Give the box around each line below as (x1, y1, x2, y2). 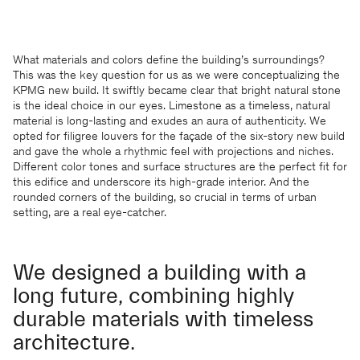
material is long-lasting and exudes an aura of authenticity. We (13, 115, 326, 128)
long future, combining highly (13, 283, 294, 309)
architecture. (13, 329, 135, 355)
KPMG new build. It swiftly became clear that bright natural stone (13, 84, 341, 97)
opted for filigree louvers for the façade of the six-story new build (13, 130, 345, 143)
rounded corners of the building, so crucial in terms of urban (13, 191, 317, 204)
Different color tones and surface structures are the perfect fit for (13, 161, 347, 174)
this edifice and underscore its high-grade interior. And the (13, 176, 309, 189)
